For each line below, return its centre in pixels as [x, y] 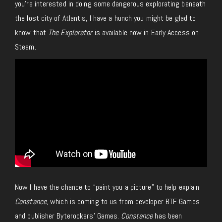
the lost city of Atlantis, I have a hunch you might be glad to [106, 18]
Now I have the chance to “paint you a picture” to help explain [107, 187]
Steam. [26, 47]
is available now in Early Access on [146, 32]
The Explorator [70, 32]
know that [31, 32]
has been [167, 216]
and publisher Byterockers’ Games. [68, 216]
